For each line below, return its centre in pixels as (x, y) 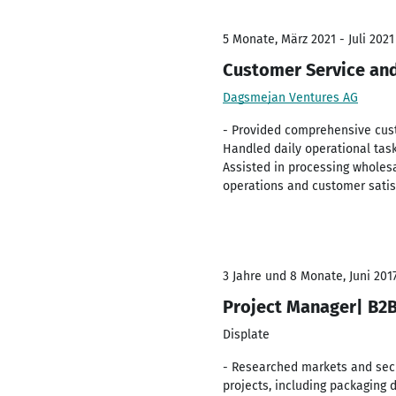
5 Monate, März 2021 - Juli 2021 (308, 39)
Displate (246, 335)
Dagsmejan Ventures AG (290, 98)
